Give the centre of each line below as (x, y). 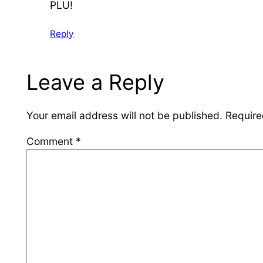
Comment (51, 141)
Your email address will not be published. (125, 115)
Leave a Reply (96, 82)
